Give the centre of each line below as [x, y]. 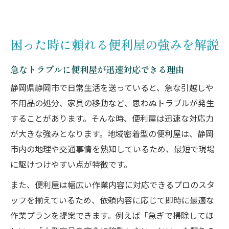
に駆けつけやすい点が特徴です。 [71, 165]
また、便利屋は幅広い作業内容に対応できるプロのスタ [112, 186]
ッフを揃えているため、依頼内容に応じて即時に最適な [112, 201]
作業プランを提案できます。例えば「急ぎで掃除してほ [112, 216]
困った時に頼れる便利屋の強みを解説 [114, 44]
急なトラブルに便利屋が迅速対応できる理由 [97, 69]
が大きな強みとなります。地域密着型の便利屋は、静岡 [112, 135]
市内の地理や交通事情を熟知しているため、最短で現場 [112, 150]
